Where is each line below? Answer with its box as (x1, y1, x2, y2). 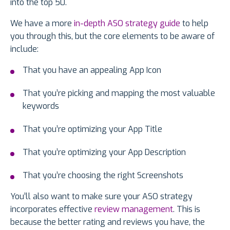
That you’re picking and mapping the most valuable (23, 87, 215, 99)
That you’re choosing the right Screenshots (23, 169, 183, 181)
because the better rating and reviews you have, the (10, 216, 205, 227)
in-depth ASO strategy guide (72, 17, 180, 29)
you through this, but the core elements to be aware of (10, 30, 215, 42)
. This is (173, 203, 200, 215)
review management (94, 203, 173, 215)
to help (180, 17, 208, 29)
